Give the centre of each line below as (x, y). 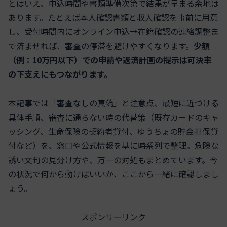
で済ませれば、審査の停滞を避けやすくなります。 (101, 46)
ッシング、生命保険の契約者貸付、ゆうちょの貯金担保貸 (113, 131)
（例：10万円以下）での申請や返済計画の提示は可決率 (110, 60)
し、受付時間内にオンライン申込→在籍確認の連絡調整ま (113, 32)
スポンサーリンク (113, 217)
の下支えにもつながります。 (60, 74)
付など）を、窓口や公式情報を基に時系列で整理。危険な (113, 145)
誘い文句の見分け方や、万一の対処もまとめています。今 (113, 159)
